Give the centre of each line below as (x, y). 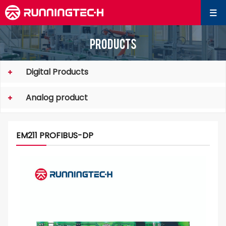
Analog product (57, 98)
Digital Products (57, 72)
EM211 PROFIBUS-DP (55, 135)
